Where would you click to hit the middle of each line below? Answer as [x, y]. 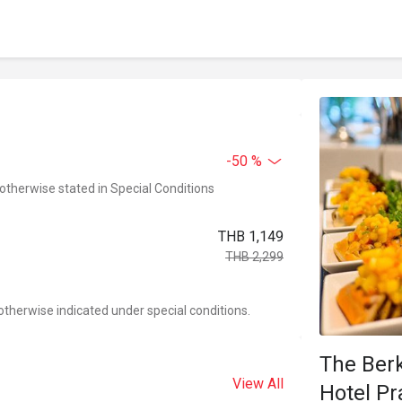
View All [258, 384]
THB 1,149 [251, 236]
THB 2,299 [254, 257]
